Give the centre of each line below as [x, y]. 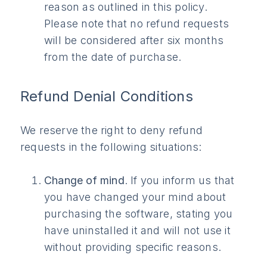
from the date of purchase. [113, 57]
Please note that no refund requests [136, 23]
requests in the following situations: [111, 147]
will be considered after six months [134, 40]
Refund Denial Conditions [107, 96]
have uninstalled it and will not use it [137, 230]
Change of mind [84, 180]
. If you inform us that [179, 180]
